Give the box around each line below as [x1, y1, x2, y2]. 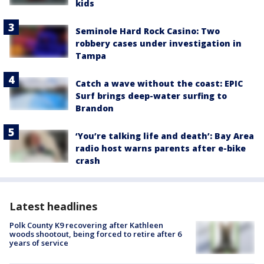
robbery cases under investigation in [75, 37, 242, 49]
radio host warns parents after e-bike [75, 142, 246, 154]
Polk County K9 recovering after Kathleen [9, 219, 163, 230]
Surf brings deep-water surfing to [75, 90, 227, 101]
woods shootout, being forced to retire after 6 [9, 228, 181, 239]
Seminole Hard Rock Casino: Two [75, 25, 220, 37]
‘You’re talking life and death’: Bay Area [75, 130, 254, 141]
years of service [9, 237, 68, 248]
